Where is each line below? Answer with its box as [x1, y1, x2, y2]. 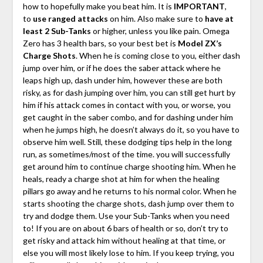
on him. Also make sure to [107, 13, 205, 23]
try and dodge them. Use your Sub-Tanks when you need [22, 210, 230, 221]
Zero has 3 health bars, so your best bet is [22, 38, 178, 48]
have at [204, 13, 234, 23]
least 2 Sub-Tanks [22, 25, 91, 36]
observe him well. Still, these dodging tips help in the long [22, 136, 232, 147]
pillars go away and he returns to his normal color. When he [22, 186, 237, 196]
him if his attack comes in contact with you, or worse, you [22, 99, 231, 110]
